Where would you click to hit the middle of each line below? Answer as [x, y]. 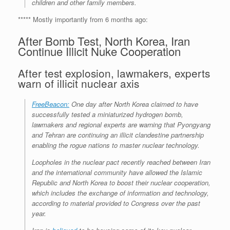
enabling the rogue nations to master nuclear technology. [116, 145]
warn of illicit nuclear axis [79, 83]
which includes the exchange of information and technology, [120, 193]
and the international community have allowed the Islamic [117, 172]
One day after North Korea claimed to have [134, 104]
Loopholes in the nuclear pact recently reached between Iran [121, 162]
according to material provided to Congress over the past [116, 203]
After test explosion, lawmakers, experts [114, 73]
